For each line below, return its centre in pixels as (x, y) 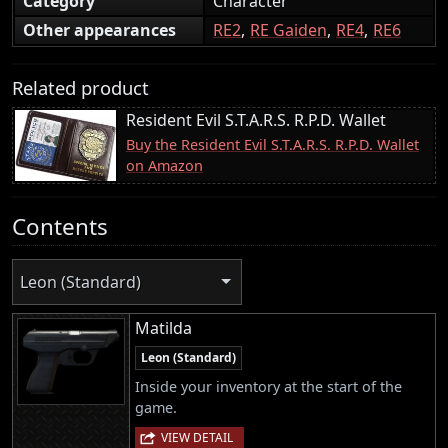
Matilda (163, 328)
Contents (60, 226)
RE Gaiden (288, 29)
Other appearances (99, 29)
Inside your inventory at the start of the (268, 387)
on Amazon (164, 165)
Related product (80, 87)
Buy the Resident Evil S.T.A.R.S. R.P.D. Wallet (272, 144)
